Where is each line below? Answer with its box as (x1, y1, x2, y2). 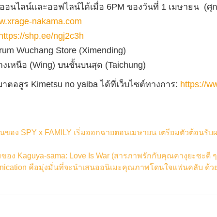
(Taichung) (103, 60, 146, 70)
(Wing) (30, 60, 58, 70)
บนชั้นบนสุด (58, 60, 103, 70)
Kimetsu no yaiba (31, 79, 101, 89)
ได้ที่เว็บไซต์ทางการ (100, 79, 176, 89)
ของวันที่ (127, 2, 162, 12)
